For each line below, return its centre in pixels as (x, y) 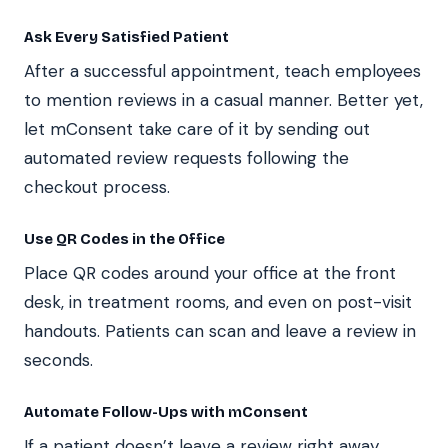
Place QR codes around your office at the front (210, 272)
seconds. (58, 359)
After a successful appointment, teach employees (222, 70)
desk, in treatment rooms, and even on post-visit (218, 301)
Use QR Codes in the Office (124, 238)
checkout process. (97, 186)
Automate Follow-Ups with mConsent (166, 411)
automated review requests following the (186, 157)
